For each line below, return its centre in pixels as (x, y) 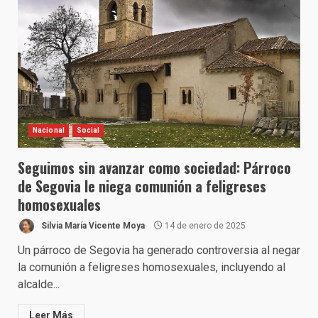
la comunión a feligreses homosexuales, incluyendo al (152, 267)
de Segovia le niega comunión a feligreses (142, 186)
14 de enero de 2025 (204, 225)
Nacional (49, 130)
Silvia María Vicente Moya (92, 225)
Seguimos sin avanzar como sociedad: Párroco (154, 168)
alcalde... (39, 284)
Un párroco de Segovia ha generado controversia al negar (159, 250)
